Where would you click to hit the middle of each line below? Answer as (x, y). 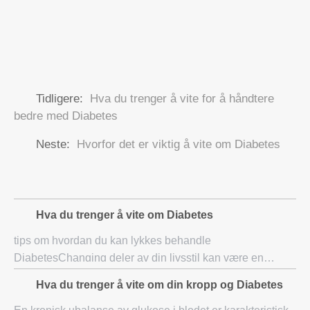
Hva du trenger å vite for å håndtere (182, 99)
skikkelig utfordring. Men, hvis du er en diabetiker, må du (151, 275)
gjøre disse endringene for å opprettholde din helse (139, 293)
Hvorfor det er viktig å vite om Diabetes (179, 144)
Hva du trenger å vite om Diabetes (125, 215)
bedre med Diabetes (66, 116)
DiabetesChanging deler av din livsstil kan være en (139, 258)
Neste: (53, 144)
